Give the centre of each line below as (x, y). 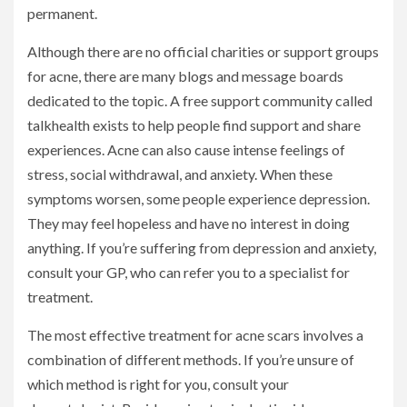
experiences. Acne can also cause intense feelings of (186, 150)
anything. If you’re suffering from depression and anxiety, (202, 248)
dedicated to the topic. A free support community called (200, 101)
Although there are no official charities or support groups (203, 52)
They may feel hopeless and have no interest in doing (189, 223)
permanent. (62, 14)
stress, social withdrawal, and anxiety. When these (180, 174)
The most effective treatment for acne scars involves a (195, 335)
